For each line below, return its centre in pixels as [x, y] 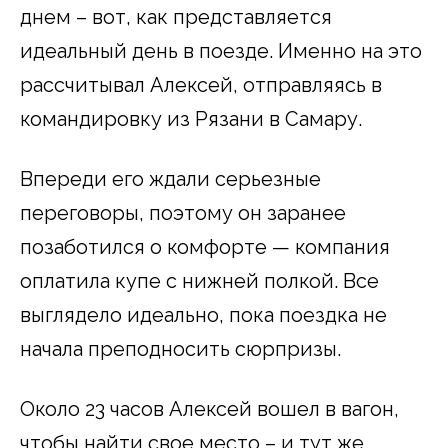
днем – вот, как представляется [176, 16]
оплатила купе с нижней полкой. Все [199, 280]
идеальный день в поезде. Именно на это [221, 50]
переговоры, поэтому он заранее [183, 212]
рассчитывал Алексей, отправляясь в [201, 84]
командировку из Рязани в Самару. [191, 118]
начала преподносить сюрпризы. [180, 348]
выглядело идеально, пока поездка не [203, 314]
